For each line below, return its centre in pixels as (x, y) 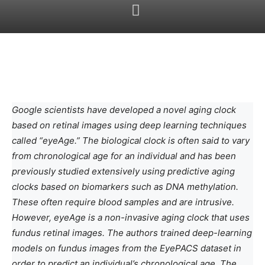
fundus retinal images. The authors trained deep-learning (132, 233)
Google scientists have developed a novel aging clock (124, 110)
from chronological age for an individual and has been (124, 156)
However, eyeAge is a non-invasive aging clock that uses (131, 217)
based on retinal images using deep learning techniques (129, 125)
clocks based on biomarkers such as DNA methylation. (125, 187)
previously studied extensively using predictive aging (123, 171)
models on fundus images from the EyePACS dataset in (127, 248)
